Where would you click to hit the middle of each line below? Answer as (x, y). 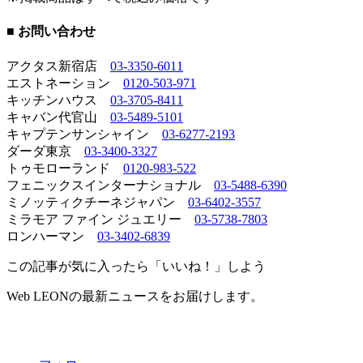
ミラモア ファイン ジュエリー (100, 219)
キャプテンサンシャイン (84, 134)
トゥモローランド (65, 168)
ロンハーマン (52, 236)
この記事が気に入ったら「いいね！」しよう (136, 266)
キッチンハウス (58, 100)
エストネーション (65, 83)
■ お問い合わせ (51, 32)
